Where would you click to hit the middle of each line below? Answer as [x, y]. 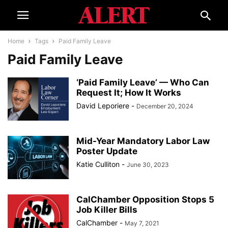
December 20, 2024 [165, 106]
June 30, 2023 [148, 165]
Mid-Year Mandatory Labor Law [143, 141]
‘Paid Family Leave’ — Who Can [143, 82]
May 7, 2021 [142, 223]
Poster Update [107, 151]
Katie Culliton [98, 164]
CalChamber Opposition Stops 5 [145, 199]
